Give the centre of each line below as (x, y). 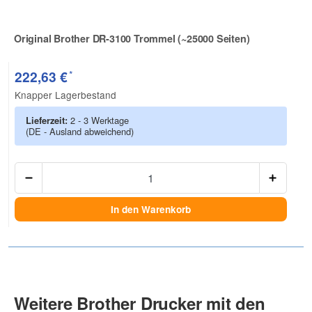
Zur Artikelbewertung (63, 48)
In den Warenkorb (151, 209)
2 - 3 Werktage (100, 120)
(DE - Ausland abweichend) (80, 132)
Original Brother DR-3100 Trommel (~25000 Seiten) (132, 39)
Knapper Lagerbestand (65, 95)
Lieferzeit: (48, 120)
